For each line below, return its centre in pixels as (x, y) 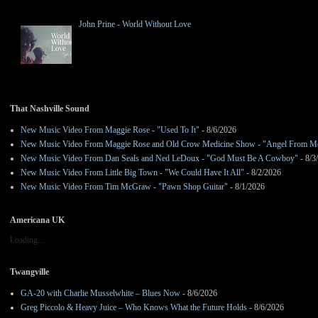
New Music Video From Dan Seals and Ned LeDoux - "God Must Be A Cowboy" (159, 158)
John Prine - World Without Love (135, 24)
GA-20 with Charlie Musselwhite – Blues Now (100, 293)
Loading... (27, 240)
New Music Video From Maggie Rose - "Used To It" (110, 130)
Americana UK (37, 220)
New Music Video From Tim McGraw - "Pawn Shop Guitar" (124, 186)
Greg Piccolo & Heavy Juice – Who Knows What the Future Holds (134, 307)
